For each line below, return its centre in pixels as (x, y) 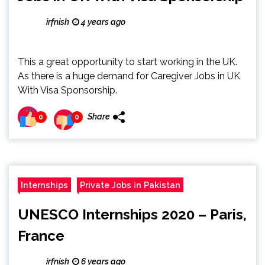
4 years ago (102, 22)
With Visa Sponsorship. (67, 90)
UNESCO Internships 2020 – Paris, (132, 214)
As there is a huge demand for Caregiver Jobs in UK (129, 76)
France (41, 236)
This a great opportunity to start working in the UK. (127, 62)
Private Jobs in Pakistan (130, 185)
